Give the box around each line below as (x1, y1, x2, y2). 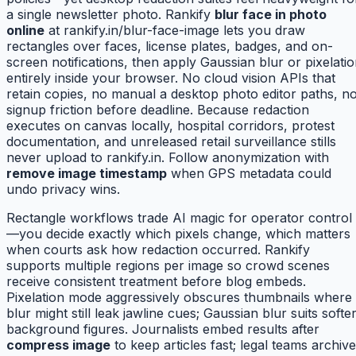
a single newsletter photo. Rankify (6, 6, 215, 23)
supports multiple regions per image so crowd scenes (6, 257, 330, 274)
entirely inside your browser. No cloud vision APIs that (6, 70, 335, 87)
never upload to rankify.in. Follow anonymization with (6, 149, 329, 166)
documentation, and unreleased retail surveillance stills (6, 133, 336, 150)
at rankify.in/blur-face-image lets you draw (44, 22, 305, 39)
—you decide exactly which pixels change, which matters (6, 226, 350, 242)
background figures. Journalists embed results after (6, 321, 319, 338)
